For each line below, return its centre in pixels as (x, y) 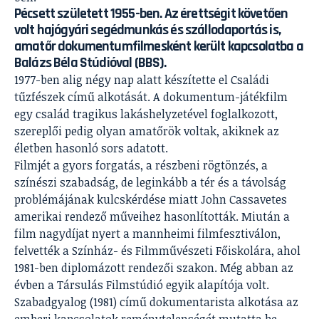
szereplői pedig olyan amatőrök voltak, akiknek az (147, 131)
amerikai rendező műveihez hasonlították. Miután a (152, 216)
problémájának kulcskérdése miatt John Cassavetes (151, 199)
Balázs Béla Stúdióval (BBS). (90, 62)
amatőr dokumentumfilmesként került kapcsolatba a (159, 46)
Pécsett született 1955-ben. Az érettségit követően (151, 13)
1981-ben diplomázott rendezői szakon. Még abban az (154, 267)
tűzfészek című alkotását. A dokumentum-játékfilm (151, 96)
